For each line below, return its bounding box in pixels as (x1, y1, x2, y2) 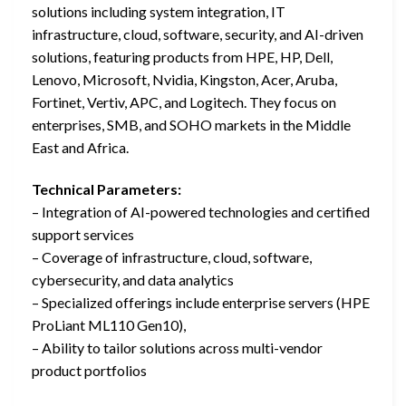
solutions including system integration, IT (32, 3, 285, 20)
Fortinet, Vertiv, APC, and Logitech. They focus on (32, 93, 336, 111)
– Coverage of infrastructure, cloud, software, (32, 247, 312, 266)
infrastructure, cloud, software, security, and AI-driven (32, 25, 363, 43)
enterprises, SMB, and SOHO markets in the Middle (32, 116, 351, 133)
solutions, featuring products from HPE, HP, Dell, (32, 48, 333, 65)
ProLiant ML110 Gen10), (32, 315, 186, 333)
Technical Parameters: (32, 179, 181, 198)
